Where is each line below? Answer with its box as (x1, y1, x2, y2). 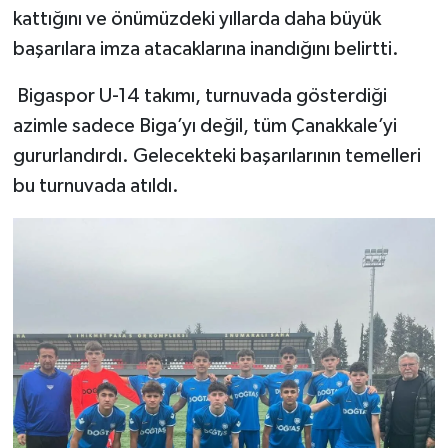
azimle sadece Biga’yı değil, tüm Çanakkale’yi (12, 115, 397, 136)
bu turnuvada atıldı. (12, 175, 179, 196)
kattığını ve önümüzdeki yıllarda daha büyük (12, 8, 381, 29)
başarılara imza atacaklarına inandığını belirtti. (12, 38, 399, 59)
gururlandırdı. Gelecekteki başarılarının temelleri (12, 145, 421, 166)
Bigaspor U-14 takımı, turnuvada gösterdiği (12, 85, 387, 106)
